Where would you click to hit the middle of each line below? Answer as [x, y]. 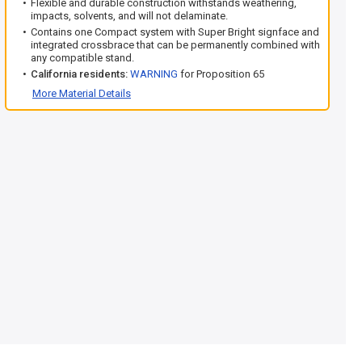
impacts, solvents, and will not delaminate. [129, 16]
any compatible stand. [82, 58]
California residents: [79, 74]
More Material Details [82, 93]
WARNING [154, 74]
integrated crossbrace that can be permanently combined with [175, 45]
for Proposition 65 [221, 74]
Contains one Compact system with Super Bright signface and [175, 32]
